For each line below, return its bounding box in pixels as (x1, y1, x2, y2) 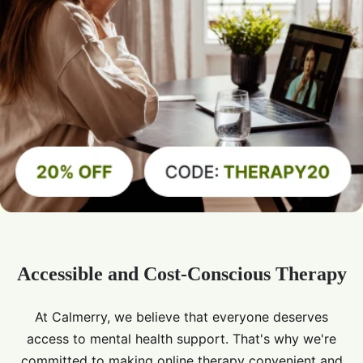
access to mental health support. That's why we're (27, 331, 336, 348)
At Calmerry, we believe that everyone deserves (35, 309, 328, 326)
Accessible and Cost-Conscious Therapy (16, 263, 347, 285)
